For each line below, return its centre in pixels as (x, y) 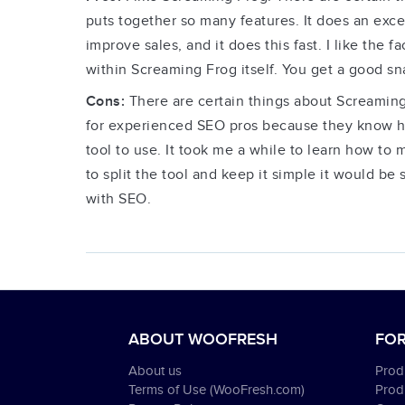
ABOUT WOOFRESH (203, 339)
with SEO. (118, 199)
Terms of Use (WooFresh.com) (217, 390)
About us (155, 371)
